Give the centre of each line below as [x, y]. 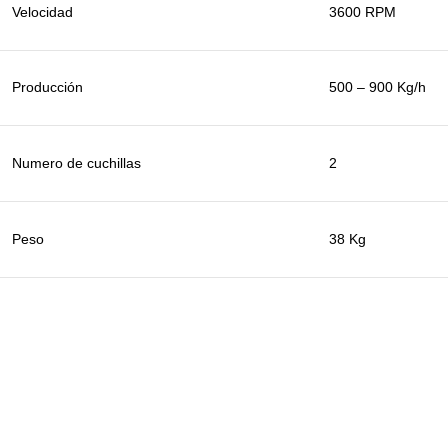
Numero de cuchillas [76, 163]
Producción [47, 87]
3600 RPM [362, 12]
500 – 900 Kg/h [377, 87]
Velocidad [42, 12]
